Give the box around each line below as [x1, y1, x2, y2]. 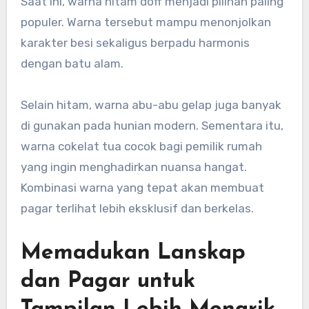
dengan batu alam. [20, 56, 123, 70]
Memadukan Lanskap [20, 241, 246, 264]
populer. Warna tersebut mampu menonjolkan [20, 14, 271, 29]
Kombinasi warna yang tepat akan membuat [20, 180, 264, 195]
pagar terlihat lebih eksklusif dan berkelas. [20, 201, 254, 215]
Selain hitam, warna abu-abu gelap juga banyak [20, 97, 281, 112]
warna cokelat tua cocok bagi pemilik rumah [20, 139, 262, 153]
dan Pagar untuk [20, 270, 195, 292]
